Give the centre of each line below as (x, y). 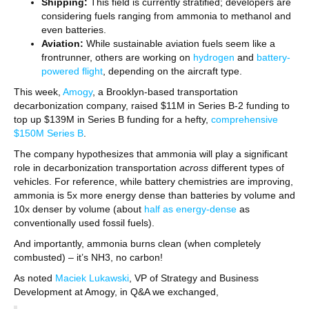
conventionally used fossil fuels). (84, 223)
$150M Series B (49, 133)
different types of (246, 168)
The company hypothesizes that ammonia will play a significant (151, 154)
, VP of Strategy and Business (194, 278)
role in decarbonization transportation (97, 168)
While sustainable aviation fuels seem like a (181, 43)
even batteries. (74, 30)
